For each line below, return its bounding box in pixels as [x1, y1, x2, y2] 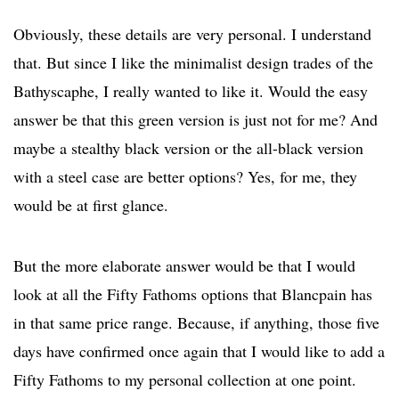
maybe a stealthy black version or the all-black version [13, 137, 363, 159]
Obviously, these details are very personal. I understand [13, 23, 371, 45]
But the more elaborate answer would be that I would [13, 255, 355, 277]
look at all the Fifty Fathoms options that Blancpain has [13, 283, 372, 305]
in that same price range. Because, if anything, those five [13, 312, 379, 334]
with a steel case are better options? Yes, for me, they [13, 166, 357, 188]
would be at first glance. [13, 194, 168, 216]
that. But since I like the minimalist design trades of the [13, 52, 373, 74]
